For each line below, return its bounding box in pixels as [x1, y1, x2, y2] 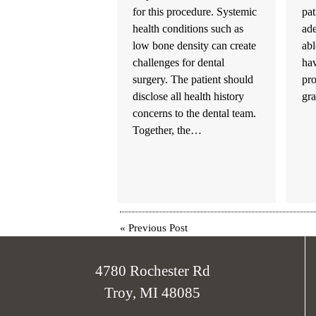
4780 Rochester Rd [95, 263, 210, 280]
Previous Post [128, 221, 188, 234]
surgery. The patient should [133, 73, 254, 87]
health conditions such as [133, 22, 244, 36]
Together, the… [133, 123, 202, 138]
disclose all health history [133, 90, 245, 104]
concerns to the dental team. [133, 107, 257, 121]
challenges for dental [133, 56, 225, 70]
